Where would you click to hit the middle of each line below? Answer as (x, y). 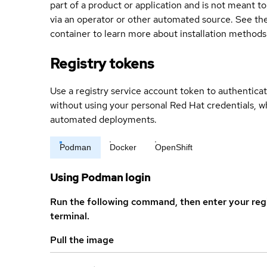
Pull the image (82, 240)
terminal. (70, 216)
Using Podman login (100, 177)
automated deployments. (103, 119)
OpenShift (174, 147)
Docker (123, 147)
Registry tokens (102, 63)
